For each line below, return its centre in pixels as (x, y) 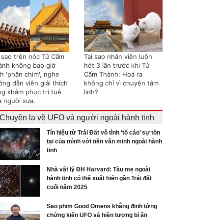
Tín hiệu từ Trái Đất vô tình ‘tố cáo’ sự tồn (103, 132)
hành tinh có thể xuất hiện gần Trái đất (99, 178)
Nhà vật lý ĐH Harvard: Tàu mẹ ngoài (98, 169)
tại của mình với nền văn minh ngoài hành (104, 141)
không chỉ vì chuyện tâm (121, 83)
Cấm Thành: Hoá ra (113, 74)
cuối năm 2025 (67, 187)
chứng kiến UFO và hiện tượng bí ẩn (97, 215)
